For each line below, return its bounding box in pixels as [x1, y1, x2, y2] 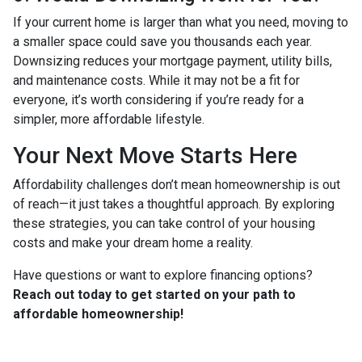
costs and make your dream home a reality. [13, 234, 253, 250]
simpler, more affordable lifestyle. [13, 111, 204, 127]
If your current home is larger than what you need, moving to [13, 14, 348, 30]
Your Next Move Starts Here [13, 141, 297, 169]
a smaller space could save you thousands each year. [13, 33, 312, 49]
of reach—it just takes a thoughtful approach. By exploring [13, 196, 335, 212]
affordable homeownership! [13, 305, 183, 322]
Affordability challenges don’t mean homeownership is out [13, 176, 340, 192]
